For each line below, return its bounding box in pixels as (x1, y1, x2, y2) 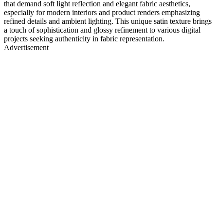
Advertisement (4, 43, 49, 52)
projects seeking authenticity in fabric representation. (4, 34, 164, 43)
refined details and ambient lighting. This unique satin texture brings (4, 17, 212, 25)
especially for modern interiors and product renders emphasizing (4, 8, 200, 17)
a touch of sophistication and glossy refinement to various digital (4, 25, 200, 34)
